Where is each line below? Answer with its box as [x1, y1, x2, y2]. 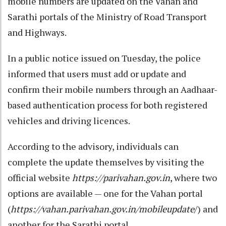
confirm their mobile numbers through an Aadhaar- [8, 83, 217, 95]
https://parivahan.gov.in [72, 171, 170, 184]
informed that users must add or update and [8, 67, 186, 80]
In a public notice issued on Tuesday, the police [8, 51, 201, 64]
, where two [170, 171, 217, 184]
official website [8, 171, 72, 184]
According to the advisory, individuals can [8, 140, 179, 152]
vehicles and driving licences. [8, 114, 130, 127]
